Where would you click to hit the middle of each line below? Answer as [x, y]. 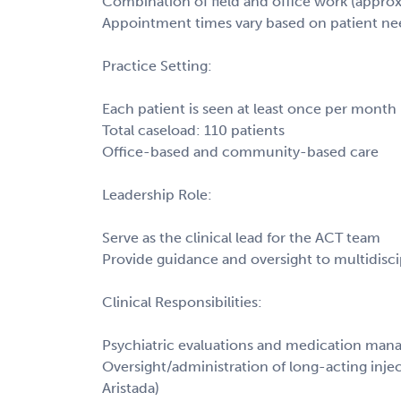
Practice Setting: [157, 65]
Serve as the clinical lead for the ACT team [241, 237]
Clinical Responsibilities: [182, 302]
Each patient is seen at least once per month [249, 108]
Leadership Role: [157, 194]
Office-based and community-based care [240, 151]
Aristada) [131, 388]
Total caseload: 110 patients [193, 130]
